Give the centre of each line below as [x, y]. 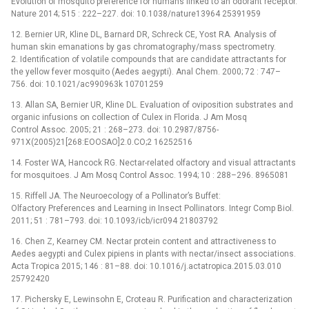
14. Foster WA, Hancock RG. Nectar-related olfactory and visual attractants [153, 162]
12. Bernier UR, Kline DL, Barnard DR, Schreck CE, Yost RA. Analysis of [144, 34]
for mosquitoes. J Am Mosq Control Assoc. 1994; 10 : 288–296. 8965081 [150, 175]
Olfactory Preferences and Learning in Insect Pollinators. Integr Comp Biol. [152, 208]
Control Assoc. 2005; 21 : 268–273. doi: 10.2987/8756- [115, 129]
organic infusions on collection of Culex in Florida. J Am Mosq [129, 117]
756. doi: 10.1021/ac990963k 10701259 [87, 84]
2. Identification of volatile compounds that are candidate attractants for [149, 59]
